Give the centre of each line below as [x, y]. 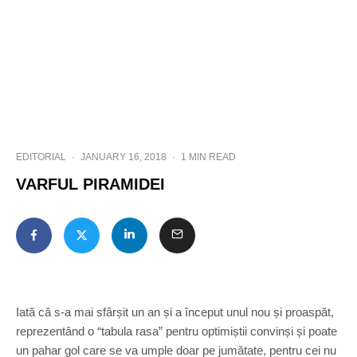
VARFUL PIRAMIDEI [90, 184]
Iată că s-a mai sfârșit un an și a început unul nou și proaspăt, [175, 312]
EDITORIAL [41, 157]
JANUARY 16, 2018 [124, 157]
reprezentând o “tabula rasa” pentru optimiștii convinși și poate [177, 331]
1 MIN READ [208, 157]
